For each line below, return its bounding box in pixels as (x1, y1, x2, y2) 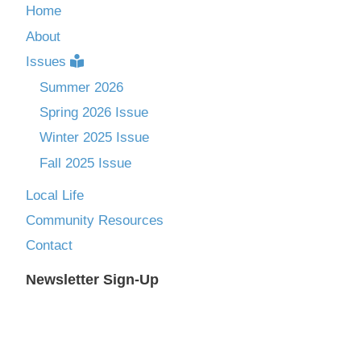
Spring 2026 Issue (39, 104, 148, 120)
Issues (26, 54, 66, 70)
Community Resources (26, 212, 164, 228)
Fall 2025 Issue (39, 155, 131, 171)
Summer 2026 (39, 79, 123, 95)
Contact (26, 238, 73, 254)
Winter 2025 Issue (39, 130, 149, 146)
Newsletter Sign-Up (26, 272, 159, 288)
